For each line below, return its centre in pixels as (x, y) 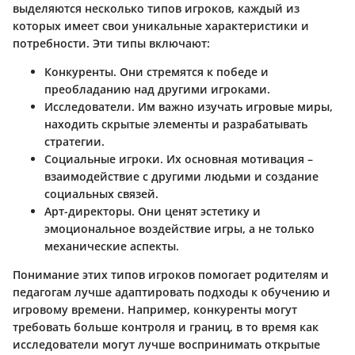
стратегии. (74, 141)
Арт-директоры (88, 211)
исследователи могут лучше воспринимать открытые (166, 344)
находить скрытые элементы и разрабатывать (176, 124)
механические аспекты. (112, 246)
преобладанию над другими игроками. (157, 89)
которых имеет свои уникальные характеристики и (161, 25)
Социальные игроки (102, 158)
